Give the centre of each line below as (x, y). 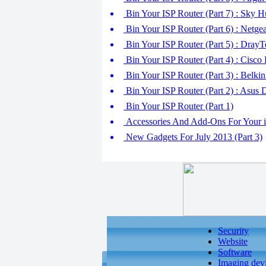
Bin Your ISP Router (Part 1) (178, 106)
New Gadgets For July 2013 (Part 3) (193, 137)
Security (233, 231)
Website (233, 241)
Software (235, 252)
